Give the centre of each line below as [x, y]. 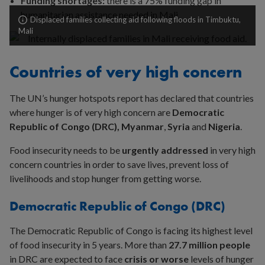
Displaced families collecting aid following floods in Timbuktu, [135, 20]
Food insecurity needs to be [66, 150]
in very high [232, 150]
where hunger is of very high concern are [91, 112]
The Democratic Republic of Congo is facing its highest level [131, 231]
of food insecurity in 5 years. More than [89, 245]
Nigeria [224, 127]
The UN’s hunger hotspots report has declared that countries [132, 98]
